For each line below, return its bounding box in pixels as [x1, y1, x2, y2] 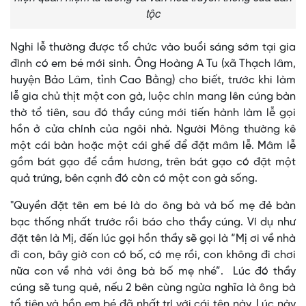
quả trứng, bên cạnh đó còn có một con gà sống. [10, 173, 260, 185]
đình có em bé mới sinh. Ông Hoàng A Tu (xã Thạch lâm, [10, 58, 296, 70]
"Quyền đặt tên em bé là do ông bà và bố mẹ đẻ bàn [10, 200, 296, 212]
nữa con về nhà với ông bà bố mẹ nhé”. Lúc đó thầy [10, 266, 296, 278]
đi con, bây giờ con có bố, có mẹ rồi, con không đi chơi [10, 249, 296, 262]
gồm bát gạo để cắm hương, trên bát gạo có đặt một [10, 156, 296, 169]
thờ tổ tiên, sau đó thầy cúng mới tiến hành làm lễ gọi [10, 107, 296, 120]
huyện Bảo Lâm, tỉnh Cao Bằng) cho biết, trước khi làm [10, 74, 296, 87]
